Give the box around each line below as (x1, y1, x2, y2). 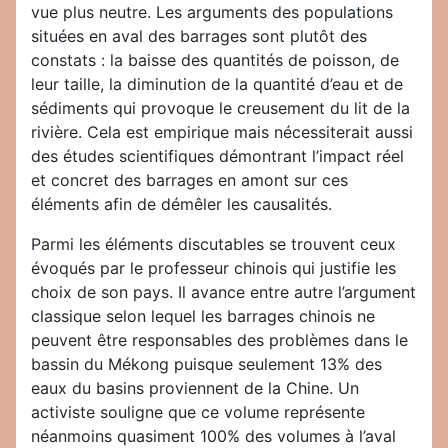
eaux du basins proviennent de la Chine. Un (31, 378, 359, 399)
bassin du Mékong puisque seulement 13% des (31, 354, 382, 375)
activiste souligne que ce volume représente (31, 402, 365, 423)
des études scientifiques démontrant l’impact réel (31, 146, 404, 167)
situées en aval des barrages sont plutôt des (31, 26, 367, 47)
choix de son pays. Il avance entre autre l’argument (31, 282, 416, 303)
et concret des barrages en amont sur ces (31, 170, 348, 191)
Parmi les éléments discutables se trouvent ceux (31, 234, 396, 255)
